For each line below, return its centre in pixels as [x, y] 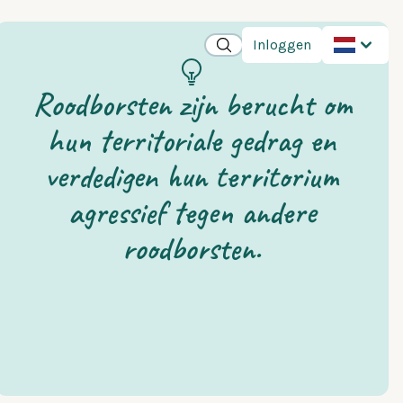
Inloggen [282, 44]
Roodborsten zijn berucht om [192, 104]
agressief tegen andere [192, 212]
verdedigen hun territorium [192, 176]
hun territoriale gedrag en [192, 140]
